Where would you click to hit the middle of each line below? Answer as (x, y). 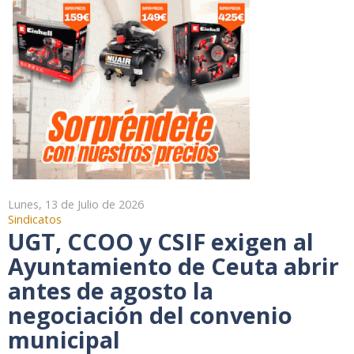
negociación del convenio (150, 314)
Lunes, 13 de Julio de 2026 (76, 204)
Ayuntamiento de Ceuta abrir (173, 265)
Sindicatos (35, 219)
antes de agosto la (111, 290)
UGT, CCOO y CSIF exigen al (161, 241)
